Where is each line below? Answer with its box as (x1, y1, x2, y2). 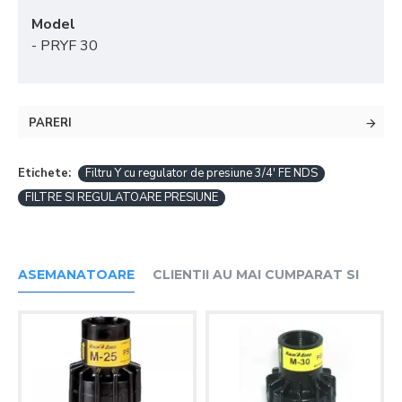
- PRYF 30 (31, 36, 98, 56)
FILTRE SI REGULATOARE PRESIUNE (25, 189, 218, 205)
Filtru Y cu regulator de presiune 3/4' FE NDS (85, 165, 318, 181)
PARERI (29, 115, 72, 131)
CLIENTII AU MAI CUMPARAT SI (153, 267, 359, 283)
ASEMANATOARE (18, 267, 135, 283)
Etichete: (18, 165, 71, 181)
